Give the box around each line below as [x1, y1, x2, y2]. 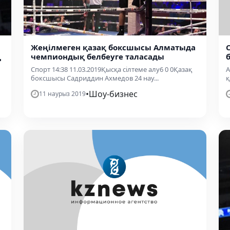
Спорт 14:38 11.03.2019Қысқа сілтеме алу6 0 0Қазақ [31, 64, 192, 74]
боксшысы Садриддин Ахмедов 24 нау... [31, 73, 159, 83]
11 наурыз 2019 [39, 89, 86, 98]
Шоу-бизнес [89, 88, 138, 100]
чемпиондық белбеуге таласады [31, 51, 164, 62]
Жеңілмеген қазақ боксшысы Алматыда [31, 42, 196, 52]
